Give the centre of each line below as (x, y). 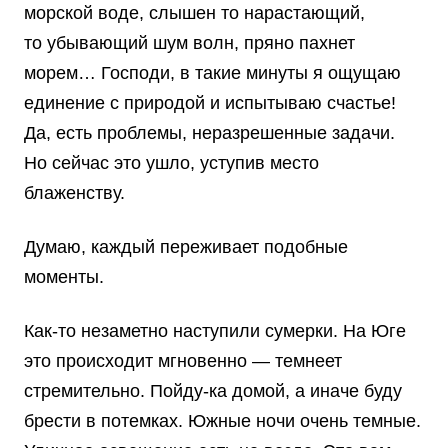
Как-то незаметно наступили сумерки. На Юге (215, 331)
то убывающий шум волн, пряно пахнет (189, 43)
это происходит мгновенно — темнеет (183, 361)
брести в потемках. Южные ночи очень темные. (222, 421)
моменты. (64, 277)
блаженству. (74, 193)
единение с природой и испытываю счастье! (210, 103)
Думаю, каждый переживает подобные (186, 247)
